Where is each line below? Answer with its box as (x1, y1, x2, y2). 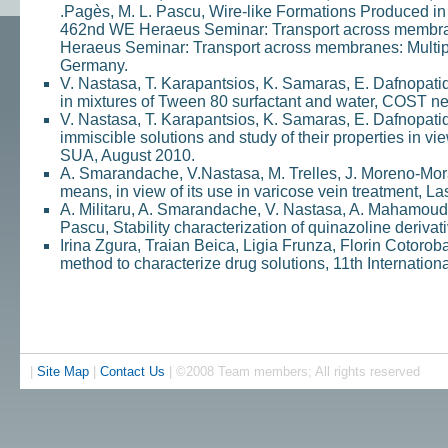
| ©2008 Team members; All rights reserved (164, 364, 420, 379)
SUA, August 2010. (59, 147, 195, 164)
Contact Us (99, 364, 165, 379)
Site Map (36, 364, 89, 379)
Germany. (59, 57, 128, 74)
